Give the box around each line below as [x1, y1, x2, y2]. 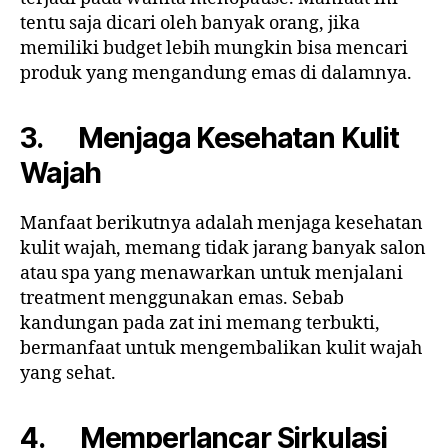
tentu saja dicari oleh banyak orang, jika [20, 12, 360, 36]
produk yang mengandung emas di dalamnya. [20, 62, 412, 86]
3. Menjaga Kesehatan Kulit [20, 121, 399, 156]
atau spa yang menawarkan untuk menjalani [20, 262, 403, 286]
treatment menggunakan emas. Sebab [20, 287, 344, 311]
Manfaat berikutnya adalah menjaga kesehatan [20, 212, 423, 236]
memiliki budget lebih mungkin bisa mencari [20, 37, 408, 61]
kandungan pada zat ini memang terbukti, [20, 312, 380, 336]
